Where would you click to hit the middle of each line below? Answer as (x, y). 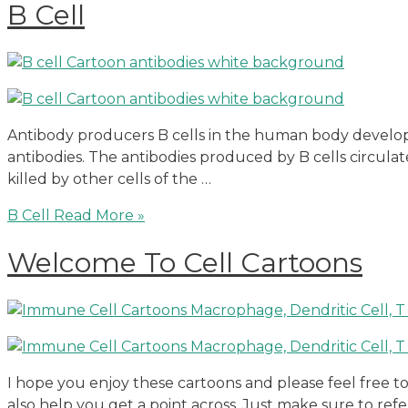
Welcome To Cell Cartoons (185, 262)
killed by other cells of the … (109, 179)
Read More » (97, 216)
